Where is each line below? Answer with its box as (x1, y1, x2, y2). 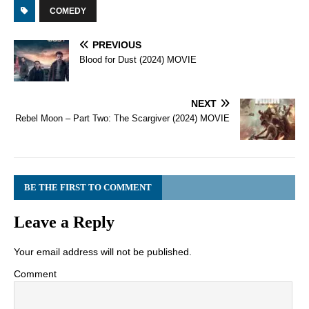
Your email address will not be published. (14, 246, 192, 257)
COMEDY (50, 6, 86, 16)
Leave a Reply (14, 213, 114, 231)
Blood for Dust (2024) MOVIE (79, 54, 197, 65)
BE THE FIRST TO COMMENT (24, 182, 152, 192)
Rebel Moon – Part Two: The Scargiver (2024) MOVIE (15, 113, 230, 123)
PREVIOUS (92, 39, 141, 50)
